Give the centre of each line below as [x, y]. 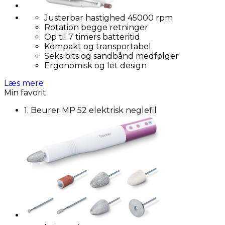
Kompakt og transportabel [98, 46]
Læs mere [24, 83]
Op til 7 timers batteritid [92, 37]
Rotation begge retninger [96, 27]
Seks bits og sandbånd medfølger [111, 56]
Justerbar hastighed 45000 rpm [108, 18]
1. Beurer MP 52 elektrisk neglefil [90, 110]
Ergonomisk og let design [95, 66]
